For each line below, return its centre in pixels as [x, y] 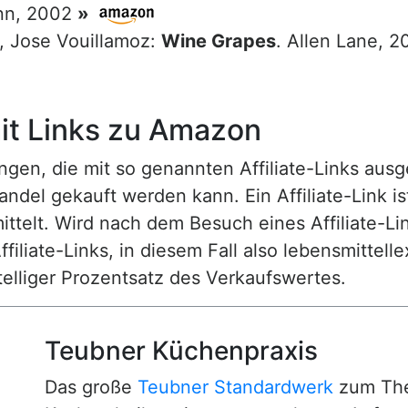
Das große [91, 387]
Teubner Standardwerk [235, 387]
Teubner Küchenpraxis [181, 351]
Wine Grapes [219, 41]
